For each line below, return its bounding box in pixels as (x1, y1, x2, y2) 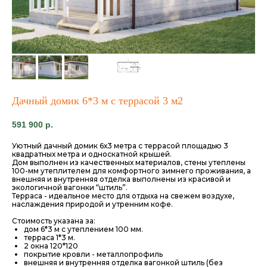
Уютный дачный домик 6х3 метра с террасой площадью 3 (12, 141, 228, 151)
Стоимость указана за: (12, 216, 95, 226)
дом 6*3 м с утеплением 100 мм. (24, 225, 143, 234)
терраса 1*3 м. (24, 233, 75, 243)
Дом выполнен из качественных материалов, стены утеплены (12, 158, 246, 167)
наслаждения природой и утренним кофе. (12, 200, 173, 209)
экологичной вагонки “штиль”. (12, 183, 128, 193)
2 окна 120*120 (24, 241, 78, 251)
